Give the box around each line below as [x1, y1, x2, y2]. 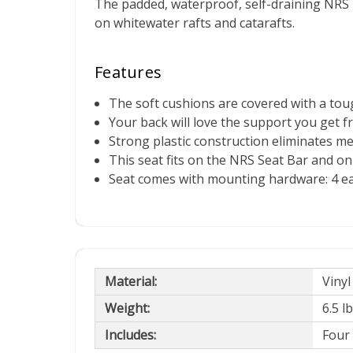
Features [95, 61, 162, 83]
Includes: [105, 326, 156, 344]
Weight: [105, 299, 150, 318]
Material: [105, 273, 157, 291]
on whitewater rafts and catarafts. [95, 13, 295, 32]
